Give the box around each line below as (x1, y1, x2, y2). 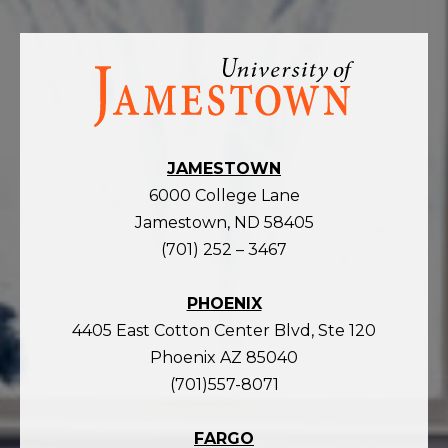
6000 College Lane (148, 185, 300, 205)
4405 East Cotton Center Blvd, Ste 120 (72, 320, 376, 340)
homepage (94, 95, 182, 114)
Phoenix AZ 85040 (150, 347, 298, 367)
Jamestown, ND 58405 (134, 212, 314, 232)
